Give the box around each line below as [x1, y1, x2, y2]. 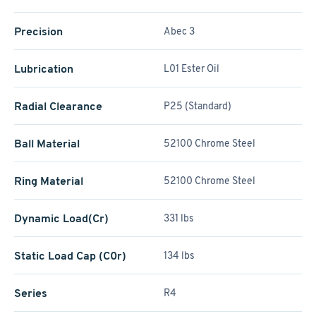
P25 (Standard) [164, 99, 231, 112]
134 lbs [164, 249, 195, 262]
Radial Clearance [14, 99, 102, 114]
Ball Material [14, 136, 80, 151]
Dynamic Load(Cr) [14, 211, 109, 226]
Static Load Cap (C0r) [14, 248, 126, 263]
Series [14, 286, 47, 300]
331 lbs [164, 212, 194, 224]
